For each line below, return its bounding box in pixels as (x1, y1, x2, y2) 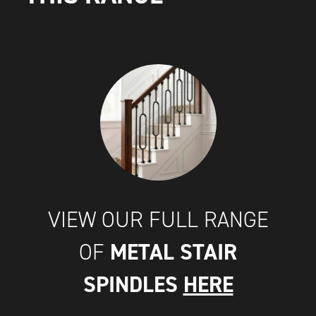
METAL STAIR (110, 238, 237, 267)
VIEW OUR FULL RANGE (47, 206, 269, 233)
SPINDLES (83, 270, 183, 299)
